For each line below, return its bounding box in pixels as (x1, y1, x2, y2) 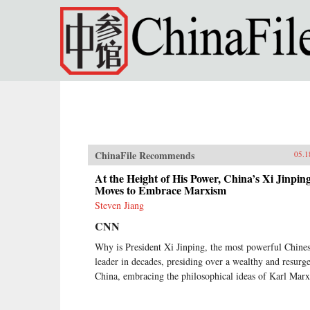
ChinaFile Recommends (95, 148, 194, 163)
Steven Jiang (95, 199, 144, 212)
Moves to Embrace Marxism (95, 182, 226, 198)
